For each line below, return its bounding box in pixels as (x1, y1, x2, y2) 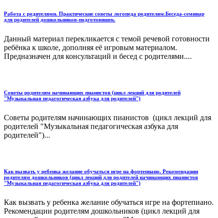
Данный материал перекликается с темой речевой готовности (4, 35, 210, 43)
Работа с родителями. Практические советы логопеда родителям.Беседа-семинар (4, 11, 204, 17)
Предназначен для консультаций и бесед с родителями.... (4, 52, 192, 61)
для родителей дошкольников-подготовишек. (4, 17, 115, 23)
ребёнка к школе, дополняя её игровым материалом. (4, 43, 177, 52)
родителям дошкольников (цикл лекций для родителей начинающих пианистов (4, 174, 198, 181)
